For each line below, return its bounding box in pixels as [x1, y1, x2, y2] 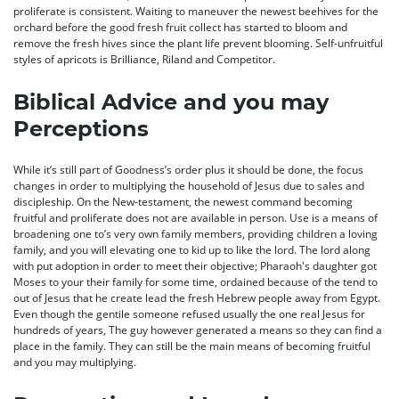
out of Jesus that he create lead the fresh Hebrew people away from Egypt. [13, 290, 380, 306]
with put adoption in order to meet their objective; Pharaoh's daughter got [13, 258, 377, 274]
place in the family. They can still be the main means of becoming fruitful [13, 338, 370, 354]
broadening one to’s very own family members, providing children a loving [13, 226, 378, 242]
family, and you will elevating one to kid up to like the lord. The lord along [13, 242, 370, 258]
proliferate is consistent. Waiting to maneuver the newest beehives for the [13, 4, 379, 20]
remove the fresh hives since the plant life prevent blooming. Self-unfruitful [13, 36, 383, 52]
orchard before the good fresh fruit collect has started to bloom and [13, 20, 347, 36]
